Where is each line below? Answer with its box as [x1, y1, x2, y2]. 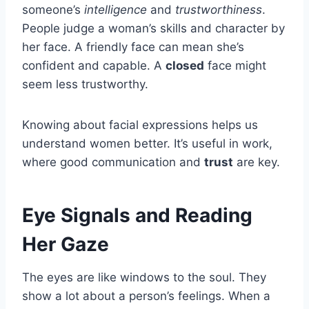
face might [204, 58, 266, 72]
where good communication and [22, 154, 204, 169]
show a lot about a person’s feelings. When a [22, 288, 270, 303]
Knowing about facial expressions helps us [22, 117, 258, 132]
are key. [233, 154, 280, 169]
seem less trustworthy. [22, 77, 148, 91]
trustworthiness [175, 2, 262, 17]
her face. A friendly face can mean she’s [22, 39, 244, 54]
